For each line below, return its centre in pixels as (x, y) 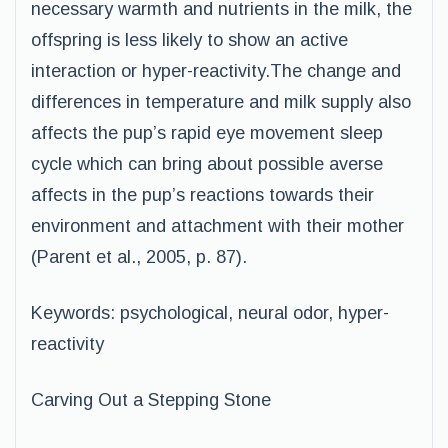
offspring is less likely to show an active (189, 40)
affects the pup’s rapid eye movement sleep (207, 133)
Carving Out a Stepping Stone (151, 400)
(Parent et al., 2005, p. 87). (139, 257)
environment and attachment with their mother (217, 226)
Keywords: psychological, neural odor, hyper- (210, 313)
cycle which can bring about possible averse (207, 164)
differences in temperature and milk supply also (221, 102)
